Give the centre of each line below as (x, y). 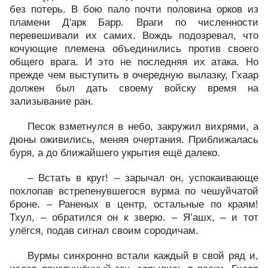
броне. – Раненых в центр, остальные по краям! (134, 204)
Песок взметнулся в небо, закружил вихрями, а (143, 127)
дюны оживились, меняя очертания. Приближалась (134, 140)
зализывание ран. (51, 101)
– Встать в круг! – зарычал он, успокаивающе (143, 178)
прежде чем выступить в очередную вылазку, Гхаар (134, 75)
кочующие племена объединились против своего (134, 49)
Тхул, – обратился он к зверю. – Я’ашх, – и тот (134, 217)
